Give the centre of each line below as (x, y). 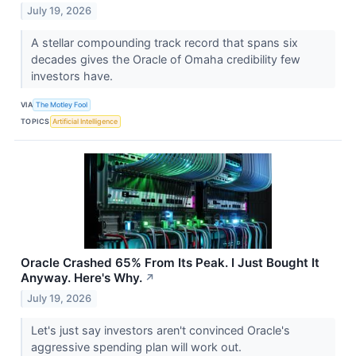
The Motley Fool (62, 104)
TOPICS (35, 121)
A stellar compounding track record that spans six (164, 43)
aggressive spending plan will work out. (137, 347)
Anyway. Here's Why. (81, 278)
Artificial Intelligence (85, 121)
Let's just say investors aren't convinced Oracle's (160, 331)
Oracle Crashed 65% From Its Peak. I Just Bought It (170, 263)
